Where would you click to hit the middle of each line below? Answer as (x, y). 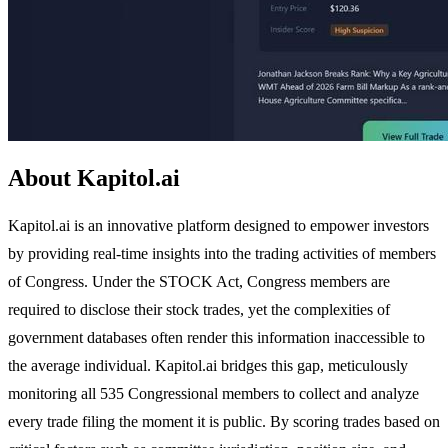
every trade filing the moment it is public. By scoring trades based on (224, 421)
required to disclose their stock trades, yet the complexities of (199, 309)
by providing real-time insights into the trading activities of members (222, 253)
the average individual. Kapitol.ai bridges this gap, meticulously (208, 365)
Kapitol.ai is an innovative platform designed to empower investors (218, 225)
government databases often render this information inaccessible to (216, 337)
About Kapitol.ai (94, 177)
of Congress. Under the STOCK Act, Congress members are (199, 281)
